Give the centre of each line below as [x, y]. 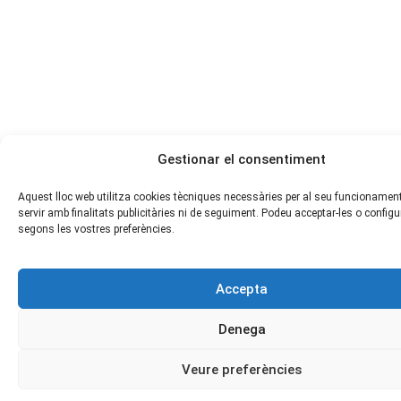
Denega [242, 329]
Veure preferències [242, 369]
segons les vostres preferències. [96, 229]
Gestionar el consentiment [242, 159]
